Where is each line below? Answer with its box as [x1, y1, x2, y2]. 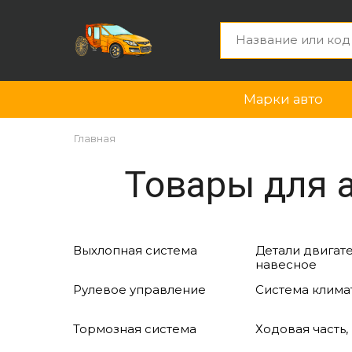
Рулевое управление [73, 282, 207, 297]
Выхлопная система [73, 243, 198, 258]
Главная [73, 132, 116, 145]
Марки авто [243, 90, 323, 107]
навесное [255, 257, 317, 272]
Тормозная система [73, 321, 197, 336]
